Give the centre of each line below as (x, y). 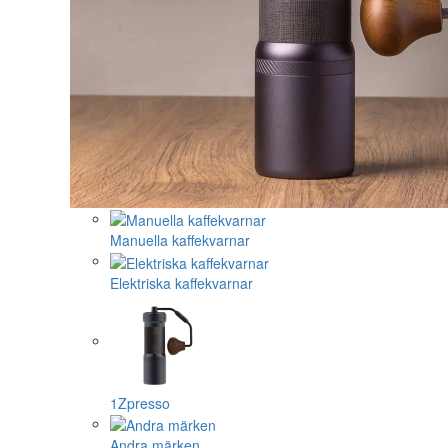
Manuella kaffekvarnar (180, 240)
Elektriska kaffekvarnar (181, 282)
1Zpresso (140, 402)
